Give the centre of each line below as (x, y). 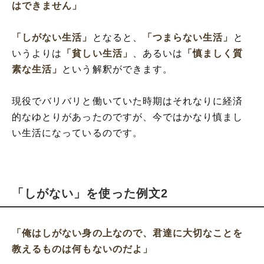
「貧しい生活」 (97, 54)
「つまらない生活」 (188, 38)
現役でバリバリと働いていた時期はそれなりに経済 (128, 101)
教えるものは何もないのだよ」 (82, 249)
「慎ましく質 (213, 54)
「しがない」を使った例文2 (90, 194)
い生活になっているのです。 (77, 133)
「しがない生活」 (52, 38)
